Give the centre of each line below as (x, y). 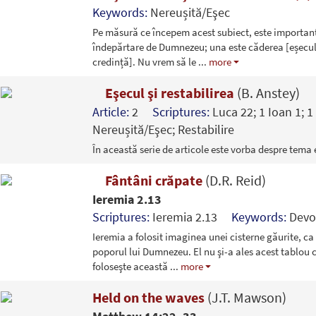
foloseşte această (131, 266)
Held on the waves (150, 297)
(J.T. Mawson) (247, 297)
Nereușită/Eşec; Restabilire (163, 129)
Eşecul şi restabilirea (169, 92)
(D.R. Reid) (235, 180)
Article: (112, 111)
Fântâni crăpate (153, 180)
